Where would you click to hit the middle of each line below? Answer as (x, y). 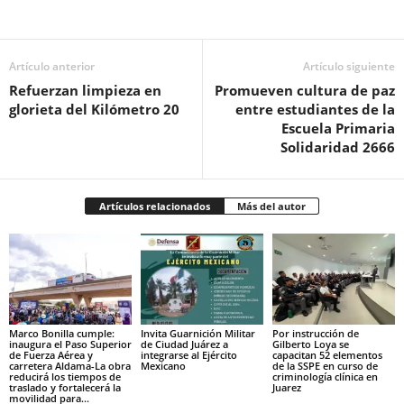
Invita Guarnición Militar (197, 334)
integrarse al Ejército (188, 355)
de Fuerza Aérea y (51, 355)
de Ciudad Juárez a (184, 344)
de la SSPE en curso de (325, 366)
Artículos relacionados (155, 206)
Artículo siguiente (349, 66)
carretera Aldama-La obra (70, 366)
